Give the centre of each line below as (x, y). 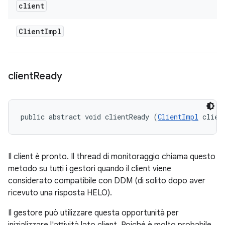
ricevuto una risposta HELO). (60, 193)
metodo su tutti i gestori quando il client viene (90, 169)
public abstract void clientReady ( (89, 117)
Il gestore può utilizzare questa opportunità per (93, 213)
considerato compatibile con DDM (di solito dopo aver (107, 181)
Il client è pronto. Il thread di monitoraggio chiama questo (112, 157)
